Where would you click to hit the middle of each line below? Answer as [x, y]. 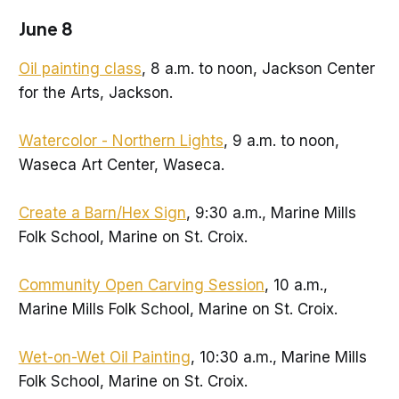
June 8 [45, 28]
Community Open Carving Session [141, 285]
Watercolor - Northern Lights [121, 140]
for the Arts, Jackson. [95, 92]
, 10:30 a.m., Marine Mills [278, 358]
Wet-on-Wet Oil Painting [104, 358]
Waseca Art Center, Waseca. [121, 164]
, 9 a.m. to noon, [281, 140]
